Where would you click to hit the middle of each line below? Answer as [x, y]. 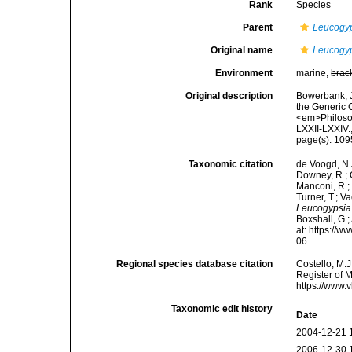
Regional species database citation [195, 264]
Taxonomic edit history [222, 309]
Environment [244, 73]
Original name [242, 50]
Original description [229, 96]
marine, [314, 73]
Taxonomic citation [231, 165]
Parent [258, 27]
